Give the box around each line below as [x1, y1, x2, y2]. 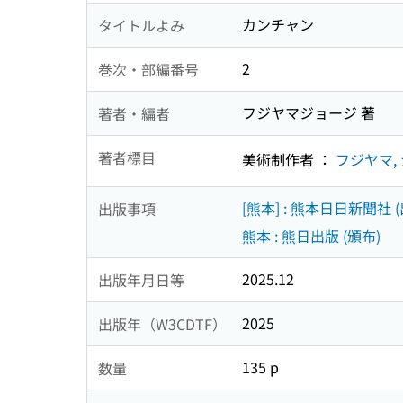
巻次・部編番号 [98, 58, 199, 80]
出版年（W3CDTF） [98, 312, 227, 335]
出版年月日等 [98, 268, 184, 291]
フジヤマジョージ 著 [242, 102, 375, 124]
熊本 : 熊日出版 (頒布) [242, 225, 381, 247]
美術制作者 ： [242, 148, 336, 170]
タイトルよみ [98, 13, 184, 36]
